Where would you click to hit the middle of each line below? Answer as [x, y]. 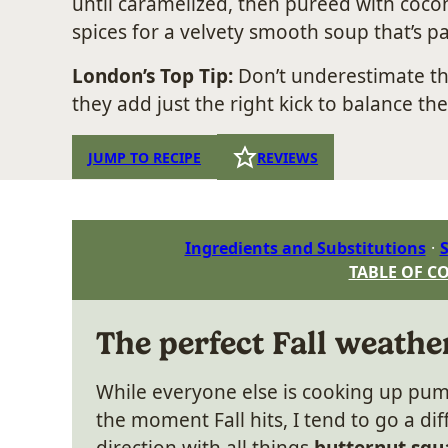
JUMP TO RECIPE [144, 157]
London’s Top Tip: [155, 76]
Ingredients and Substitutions [305, 248]
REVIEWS [287, 157]
